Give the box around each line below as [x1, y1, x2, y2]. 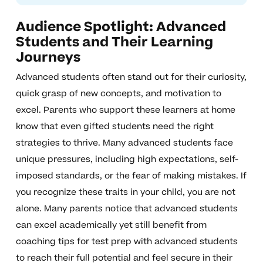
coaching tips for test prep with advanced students [15, 235, 238, 248]
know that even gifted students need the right [15, 120, 214, 133]
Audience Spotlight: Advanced [15, 18, 226, 37]
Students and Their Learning [15, 33, 213, 52]
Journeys [15, 48, 80, 68]
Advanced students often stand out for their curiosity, [15, 71, 247, 84]
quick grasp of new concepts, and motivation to [15, 87, 221, 100]
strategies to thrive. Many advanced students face [15, 137, 233, 150]
